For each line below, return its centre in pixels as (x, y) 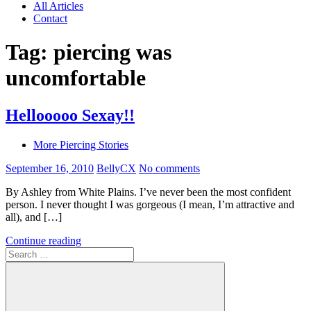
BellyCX (116, 168)
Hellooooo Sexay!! (70, 115)
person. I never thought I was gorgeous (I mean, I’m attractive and (150, 204)
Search (20, 252)
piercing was (112, 52)
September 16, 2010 (50, 168)
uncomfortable (76, 78)
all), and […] (34, 217)
